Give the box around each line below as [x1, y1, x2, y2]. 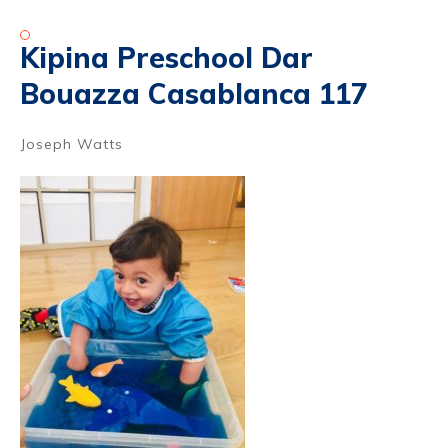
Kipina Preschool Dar [20, 40, 313, 75]
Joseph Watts [20, 135, 123, 153]
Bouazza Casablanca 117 [20, 76, 368, 111]
